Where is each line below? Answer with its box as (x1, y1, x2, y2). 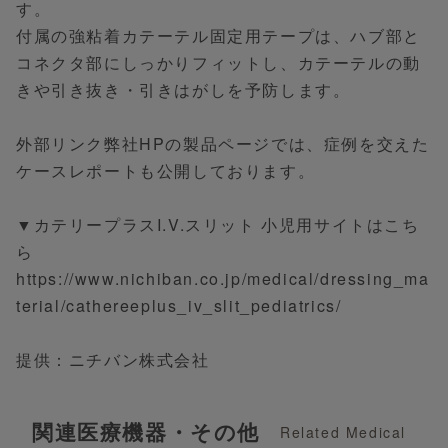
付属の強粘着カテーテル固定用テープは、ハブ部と (16, 24, 421, 47)
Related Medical (280, 422, 406, 442)
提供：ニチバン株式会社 (16, 348, 210, 371)
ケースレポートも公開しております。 (16, 159, 316, 182)
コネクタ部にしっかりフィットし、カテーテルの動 (16, 51, 421, 74)
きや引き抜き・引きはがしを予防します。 (16, 78, 351, 101)
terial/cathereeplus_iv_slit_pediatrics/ (16, 294, 342, 317)
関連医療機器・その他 (32, 416, 260, 446)
